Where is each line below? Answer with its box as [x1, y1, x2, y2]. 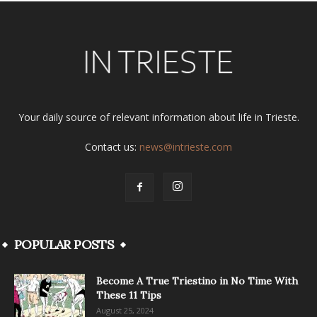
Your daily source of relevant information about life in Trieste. [18, 110, 299, 125]
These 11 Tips [96, 289, 161, 302]
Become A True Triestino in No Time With [96, 275, 298, 288]
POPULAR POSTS [14, 236, 115, 253]
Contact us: [85, 140, 139, 154]
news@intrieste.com [139, 140, 232, 154]
